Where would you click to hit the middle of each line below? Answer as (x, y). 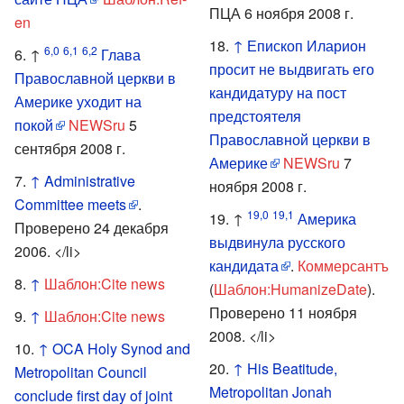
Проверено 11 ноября (283, 312)
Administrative (90, 180)
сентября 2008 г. (70, 148)
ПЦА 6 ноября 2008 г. (281, 13)
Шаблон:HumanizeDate (290, 289)
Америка (327, 218)
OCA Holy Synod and (121, 348)
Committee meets (70, 204)
